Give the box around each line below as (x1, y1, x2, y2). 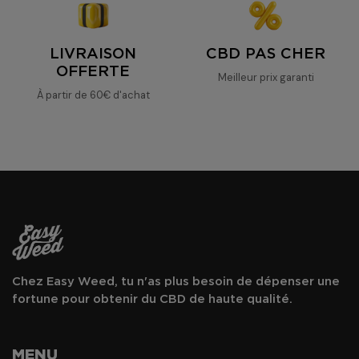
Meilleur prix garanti (217, 70, 314, 84)
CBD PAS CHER (206, 47, 326, 62)
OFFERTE (56, 65, 131, 79)
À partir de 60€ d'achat (36, 87, 150, 102)
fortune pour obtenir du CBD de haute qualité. (12, 293, 292, 305)
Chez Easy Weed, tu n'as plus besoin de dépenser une (12, 276, 340, 287)
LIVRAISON (50, 47, 137, 62)
